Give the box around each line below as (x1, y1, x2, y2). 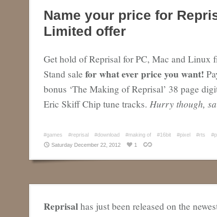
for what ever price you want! (85, 67, 204, 81)
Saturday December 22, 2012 (51, 142, 121, 148)
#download (94, 132, 120, 138)
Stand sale (44, 67, 85, 80)
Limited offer (44, 24, 126, 39)
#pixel (177, 132, 190, 138)
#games (44, 132, 62, 138)
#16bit (157, 132, 171, 138)
